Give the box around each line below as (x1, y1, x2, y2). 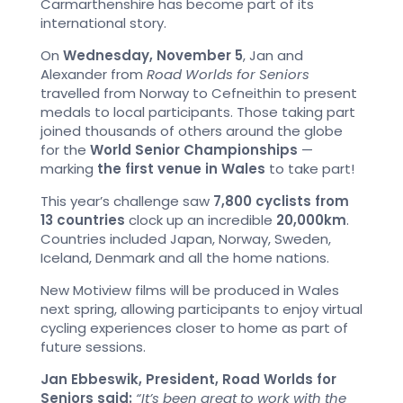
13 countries (40, 210, 125, 229)
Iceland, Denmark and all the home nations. (40, 248, 329, 267)
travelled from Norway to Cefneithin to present (40, 84, 357, 103)
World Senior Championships (90, 140, 298, 159)
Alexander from (40, 65, 147, 84)
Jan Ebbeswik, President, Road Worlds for (40, 370, 336, 389)
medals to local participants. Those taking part (40, 103, 355, 121)
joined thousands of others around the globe (40, 121, 343, 140)
